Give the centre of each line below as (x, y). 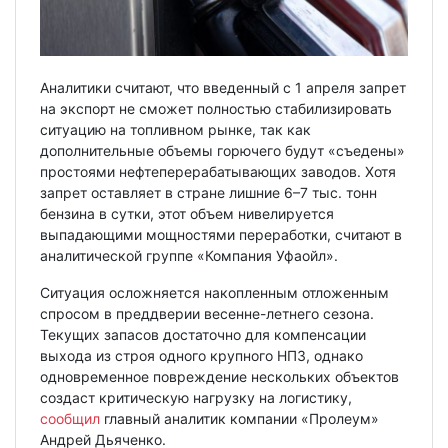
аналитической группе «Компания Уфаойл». (189, 255)
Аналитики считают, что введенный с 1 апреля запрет (223, 87)
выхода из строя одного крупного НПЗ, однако (201, 355)
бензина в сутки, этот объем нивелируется (187, 213)
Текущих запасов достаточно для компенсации (203, 334)
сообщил (70, 418)
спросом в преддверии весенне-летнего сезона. (207, 313)
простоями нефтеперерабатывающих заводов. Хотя (218, 171)
